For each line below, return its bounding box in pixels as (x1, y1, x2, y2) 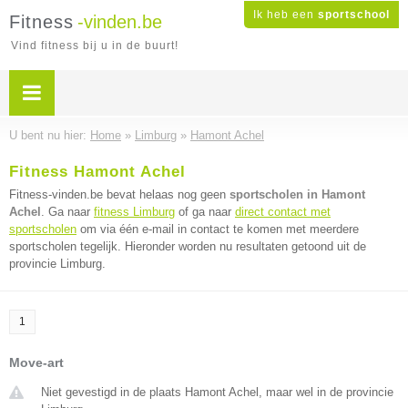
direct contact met (235, 205, 331, 219)
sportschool (318, 8, 390, 21)
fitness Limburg (94, 205, 175, 219)
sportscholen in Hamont (229, 188, 365, 201)
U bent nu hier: (9, 128, 90, 142)
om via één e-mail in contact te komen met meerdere (76, 222, 359, 236)
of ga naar (175, 205, 235, 219)
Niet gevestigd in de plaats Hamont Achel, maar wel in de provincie (41, 385, 393, 399)
